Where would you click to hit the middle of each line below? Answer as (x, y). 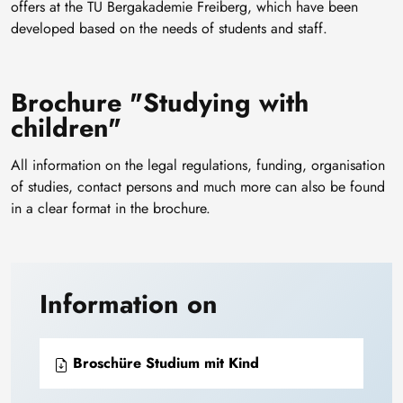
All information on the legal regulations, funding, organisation (198, 166)
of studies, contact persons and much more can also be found (198, 187)
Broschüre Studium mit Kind (164, 363)
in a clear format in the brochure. (111, 209)
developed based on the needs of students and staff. (169, 29)
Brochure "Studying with (160, 103)
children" (66, 128)
